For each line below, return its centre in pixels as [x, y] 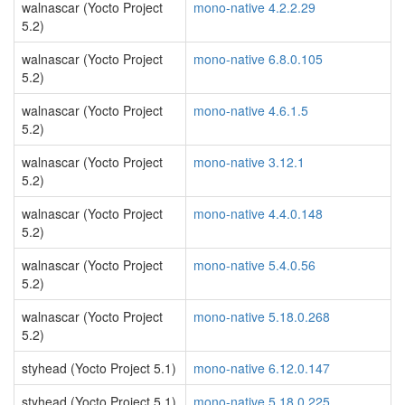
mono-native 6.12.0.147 [262, 368]
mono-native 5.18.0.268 [262, 316]
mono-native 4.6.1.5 [251, 110]
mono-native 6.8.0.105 [258, 59]
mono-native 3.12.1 [249, 162]
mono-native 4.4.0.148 [258, 213]
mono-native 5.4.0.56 [254, 265]
